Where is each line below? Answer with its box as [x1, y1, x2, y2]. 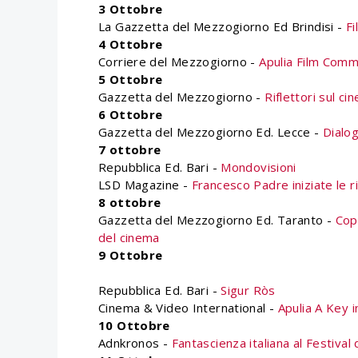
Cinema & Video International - [98, 300, 278, 316]
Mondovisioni [221, 159, 296, 175]
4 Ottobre [98, 36, 163, 52]
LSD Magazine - [98, 177, 192, 193]
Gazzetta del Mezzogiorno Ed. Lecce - [98, 124, 323, 140]
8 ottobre [98, 194, 161, 210]
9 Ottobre [98, 247, 163, 263]
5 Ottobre [98, 71, 163, 87]
